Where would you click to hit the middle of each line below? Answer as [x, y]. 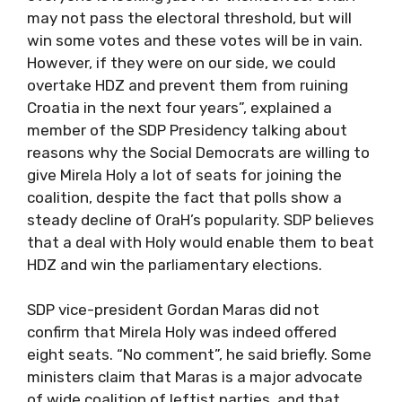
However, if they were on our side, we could [181, 62]
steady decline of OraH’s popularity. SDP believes [201, 219]
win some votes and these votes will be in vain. [195, 40]
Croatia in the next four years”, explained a [179, 107]
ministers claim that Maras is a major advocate [195, 377]
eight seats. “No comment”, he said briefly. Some [199, 354]
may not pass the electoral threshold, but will [189, 17]
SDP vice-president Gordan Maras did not [173, 310]
